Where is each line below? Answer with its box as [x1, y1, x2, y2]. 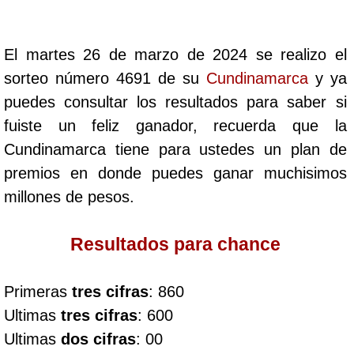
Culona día [48, 292, 123, 309]
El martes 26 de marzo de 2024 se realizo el [4, 45, 347, 63]
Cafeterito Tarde [48, 7, 157, 24]
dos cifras [61, 330, 136, 348]
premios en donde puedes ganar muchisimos [4, 164, 347, 182]
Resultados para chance [70, 233, 281, 254]
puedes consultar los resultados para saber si [4, 92, 347, 111]
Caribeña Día [48, 102, 139, 119]
